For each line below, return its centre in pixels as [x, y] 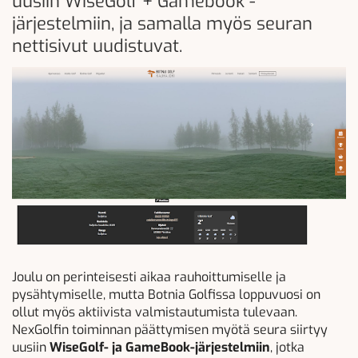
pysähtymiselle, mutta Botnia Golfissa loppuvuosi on [166, 295]
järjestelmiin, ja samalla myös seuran [162, 24]
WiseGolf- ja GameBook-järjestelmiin [160, 348]
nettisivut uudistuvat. [97, 46]
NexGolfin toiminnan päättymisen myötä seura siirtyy [170, 330]
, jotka [287, 348]
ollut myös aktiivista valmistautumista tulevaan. [155, 312]
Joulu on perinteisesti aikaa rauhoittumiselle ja [149, 277]
